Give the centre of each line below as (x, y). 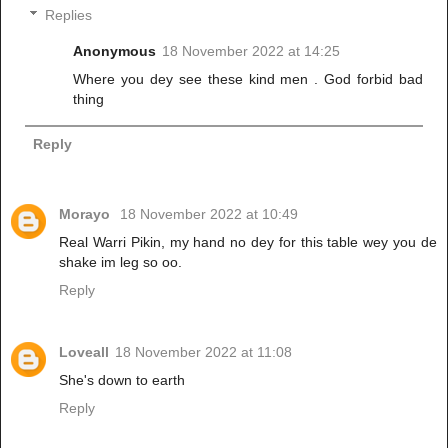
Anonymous (115, 50)
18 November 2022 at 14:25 (251, 50)
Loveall (84, 351)
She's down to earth (122, 379)
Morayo (86, 213)
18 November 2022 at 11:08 (203, 351)
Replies (69, 14)
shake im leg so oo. (120, 261)
